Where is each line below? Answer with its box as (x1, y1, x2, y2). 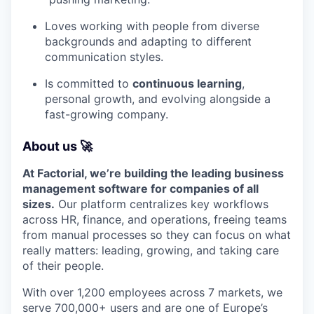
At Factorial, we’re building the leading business (22, 165, 284, 180)
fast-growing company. (45, 107, 168, 121)
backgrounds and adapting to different (45, 34, 252, 48)
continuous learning (132, 76, 242, 90)
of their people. (22, 258, 104, 273)
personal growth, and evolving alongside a (45, 91, 271, 106)
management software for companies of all (22, 181, 259, 196)
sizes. (22, 196, 55, 211)
